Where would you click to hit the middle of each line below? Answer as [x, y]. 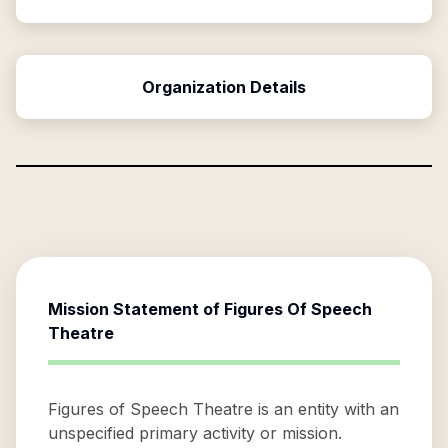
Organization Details [224, 87]
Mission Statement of [136, 309]
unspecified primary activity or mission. [195, 433]
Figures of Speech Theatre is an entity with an [223, 409]
